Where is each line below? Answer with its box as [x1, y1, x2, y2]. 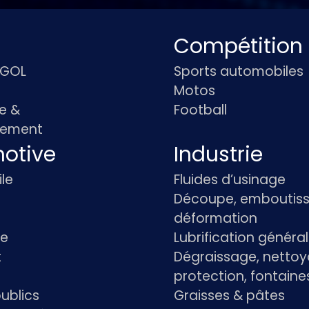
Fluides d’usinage [174, 170, 286, 189]
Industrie [174, 140, 263, 169]
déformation [174, 209, 258, 228]
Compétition [174, 32, 303, 61]
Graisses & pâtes [174, 286, 286, 305]
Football [174, 101, 228, 119]
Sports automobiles [174, 62, 304, 81]
